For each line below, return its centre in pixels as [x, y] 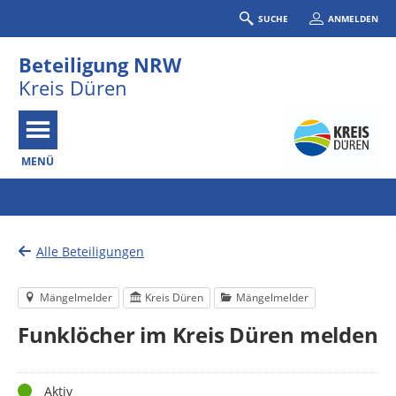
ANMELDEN [353, 18]
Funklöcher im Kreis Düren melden [198, 335]
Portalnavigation [57, 187]
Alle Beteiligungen [90, 251]
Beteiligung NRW [99, 65]
